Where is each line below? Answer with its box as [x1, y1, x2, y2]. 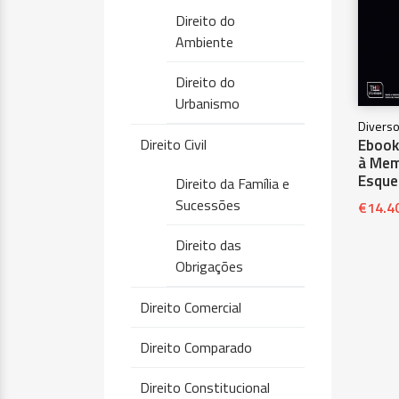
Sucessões [175, 194, 240, 216]
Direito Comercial [140, 297, 241, 318]
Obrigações [175, 256, 243, 277]
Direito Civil [140, 134, 207, 155]
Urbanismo [175, 93, 240, 114]
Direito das [175, 234, 241, 256]
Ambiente [175, 31, 233, 53]
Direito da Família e [175, 173, 289, 194]
